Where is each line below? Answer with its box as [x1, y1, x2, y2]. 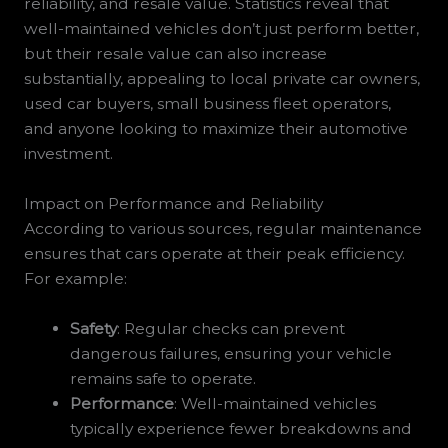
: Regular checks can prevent [117, 318, 346, 338]
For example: [23, 269, 127, 289]
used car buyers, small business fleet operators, [23, 94, 391, 114]
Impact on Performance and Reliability [23, 194, 323, 214]
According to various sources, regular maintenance [23, 219, 422, 239]
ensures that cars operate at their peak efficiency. [23, 244, 405, 264]
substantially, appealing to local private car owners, [23, 69, 420, 89]
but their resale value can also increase [23, 44, 327, 64]
